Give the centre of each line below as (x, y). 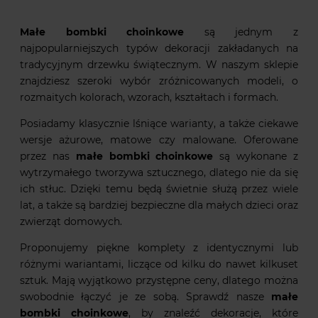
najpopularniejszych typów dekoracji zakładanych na (159, 49)
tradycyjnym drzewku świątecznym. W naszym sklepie (159, 65)
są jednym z (241, 32)
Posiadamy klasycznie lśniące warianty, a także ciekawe (159, 124)
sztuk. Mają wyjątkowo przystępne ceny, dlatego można (159, 281)
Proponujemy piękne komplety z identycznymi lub (159, 248)
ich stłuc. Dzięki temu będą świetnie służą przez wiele (159, 189)
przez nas (48, 157)
